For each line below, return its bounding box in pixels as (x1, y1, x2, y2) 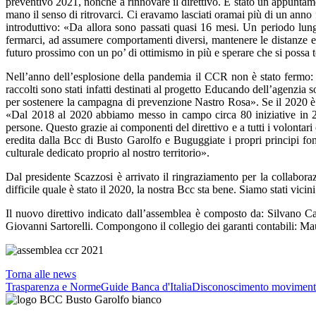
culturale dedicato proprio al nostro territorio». (6, 147, 209, 159)
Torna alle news (6, 268, 76, 280)
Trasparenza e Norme (6, 281, 101, 293)
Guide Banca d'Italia (101, 281, 192, 293)
